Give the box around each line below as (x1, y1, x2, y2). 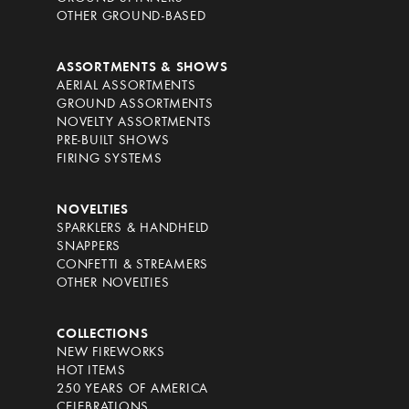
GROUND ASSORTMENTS (57, 98, 214, 112)
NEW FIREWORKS (57, 346, 165, 361)
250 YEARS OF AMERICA (57, 383, 208, 397)
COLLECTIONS (57, 328, 149, 342)
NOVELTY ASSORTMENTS (57, 116, 212, 131)
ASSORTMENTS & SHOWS (57, 61, 228, 76)
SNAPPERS (57, 240, 121, 255)
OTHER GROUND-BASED (57, 10, 206, 25)
